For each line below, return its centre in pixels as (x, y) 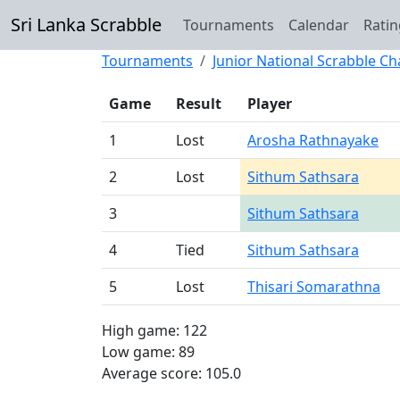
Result (199, 104)
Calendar (319, 25)
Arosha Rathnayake (313, 140)
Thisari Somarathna (314, 287)
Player (270, 104)
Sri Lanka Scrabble (86, 25)
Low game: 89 (148, 352)
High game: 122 (154, 330)
